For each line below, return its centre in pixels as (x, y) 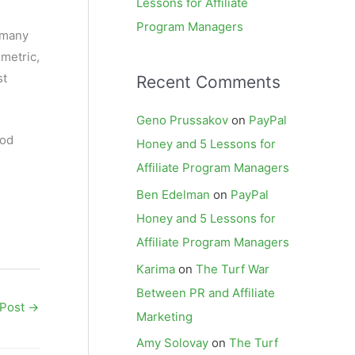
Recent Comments (208, 82)
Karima (156, 269)
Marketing (164, 316)
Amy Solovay (172, 343)
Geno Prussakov (182, 120)
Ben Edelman (173, 194)
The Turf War (233, 269)
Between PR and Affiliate (206, 292)
